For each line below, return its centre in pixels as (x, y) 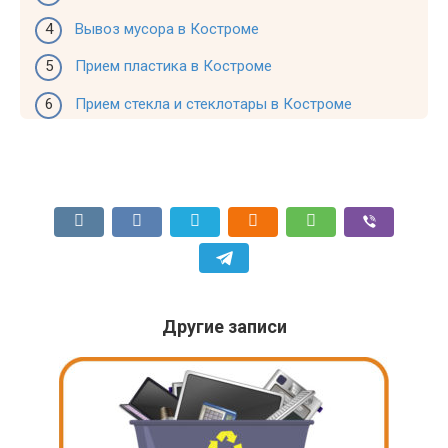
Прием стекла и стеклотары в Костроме (213, 103)
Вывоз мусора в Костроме (167, 28)
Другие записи (224, 326)
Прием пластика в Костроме (173, 66)
